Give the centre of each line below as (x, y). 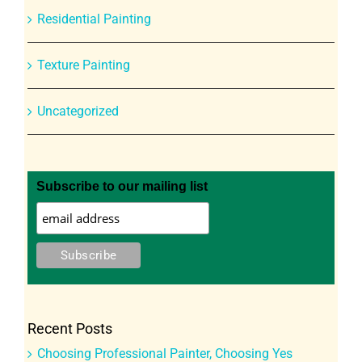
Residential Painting (94, 19)
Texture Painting (83, 65)
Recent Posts (69, 328)
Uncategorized (78, 111)
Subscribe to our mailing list (122, 186)
